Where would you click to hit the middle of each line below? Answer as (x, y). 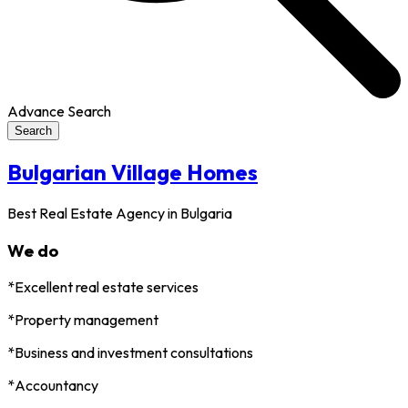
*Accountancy (53, 386)
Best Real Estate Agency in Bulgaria (120, 213)
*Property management (83, 320)
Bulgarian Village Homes (133, 172)
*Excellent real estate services (103, 287)
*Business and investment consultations (130, 353)
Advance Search (59, 112)
